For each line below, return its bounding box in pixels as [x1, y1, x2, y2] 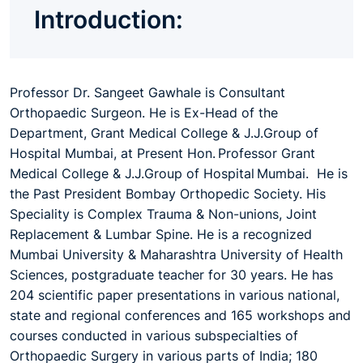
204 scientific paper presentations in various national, [10, 287, 340, 303]
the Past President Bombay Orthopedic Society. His [10, 186, 326, 202]
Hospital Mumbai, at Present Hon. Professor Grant [10, 145, 315, 161]
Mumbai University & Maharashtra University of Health [10, 246, 343, 263]
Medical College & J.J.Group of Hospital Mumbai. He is [10, 165, 348, 181]
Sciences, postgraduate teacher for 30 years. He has [10, 267, 333, 283]
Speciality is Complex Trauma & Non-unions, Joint [10, 206, 317, 222]
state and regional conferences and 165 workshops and [10, 307, 351, 323]
